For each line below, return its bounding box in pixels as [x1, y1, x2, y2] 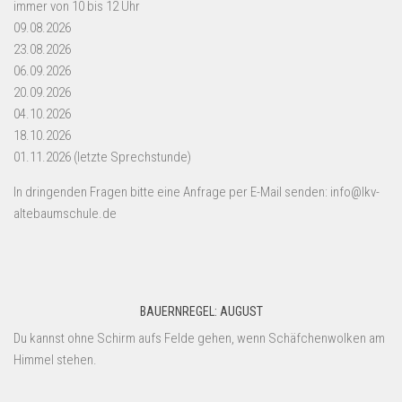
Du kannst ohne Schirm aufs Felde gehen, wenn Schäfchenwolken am [13, 329, 385, 346]
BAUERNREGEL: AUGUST [139, 303, 263, 319]
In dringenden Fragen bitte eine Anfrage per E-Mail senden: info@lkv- [13, 183, 380, 200]
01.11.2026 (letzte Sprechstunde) [13, 148, 191, 165]
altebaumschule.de [13, 205, 117, 222]
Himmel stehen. [13, 351, 97, 368]
